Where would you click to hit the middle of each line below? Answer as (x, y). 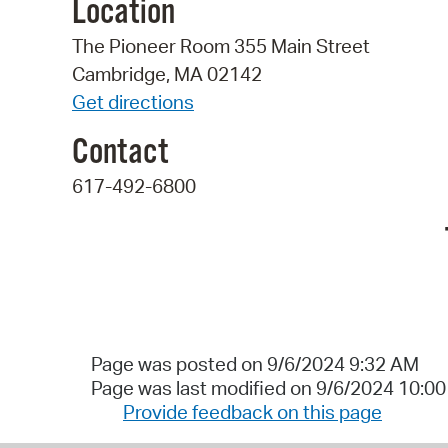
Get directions (133, 102)
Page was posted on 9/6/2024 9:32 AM (254, 364)
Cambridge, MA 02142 (167, 74)
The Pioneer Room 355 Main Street (221, 46)
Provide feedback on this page (252, 412)
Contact (120, 152)
